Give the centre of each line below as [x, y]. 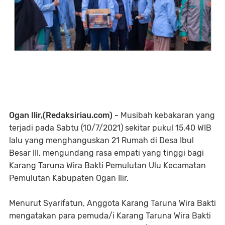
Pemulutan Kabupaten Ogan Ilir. [69, 178]
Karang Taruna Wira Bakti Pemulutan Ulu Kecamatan [107, 165]
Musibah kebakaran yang [168, 115]
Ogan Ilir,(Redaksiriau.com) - [65, 115]
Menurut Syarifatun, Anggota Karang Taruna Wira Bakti [113, 203]
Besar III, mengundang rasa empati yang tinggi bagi [106, 153]
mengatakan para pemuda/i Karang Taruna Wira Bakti [110, 215]
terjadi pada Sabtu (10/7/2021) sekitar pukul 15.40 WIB [110, 128]
